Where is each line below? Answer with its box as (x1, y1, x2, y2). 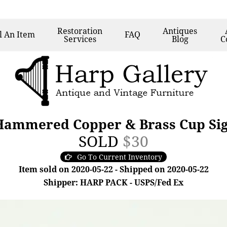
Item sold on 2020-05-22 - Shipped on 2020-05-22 (18, 164, 209, 175)
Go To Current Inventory (77, 152, 162, 162)
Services (63, 33, 96, 45)
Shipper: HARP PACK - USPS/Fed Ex (44, 177, 183, 188)
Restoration (57, 25, 103, 36)
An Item (4, 29, 35, 40)
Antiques (163, 25, 198, 36)
